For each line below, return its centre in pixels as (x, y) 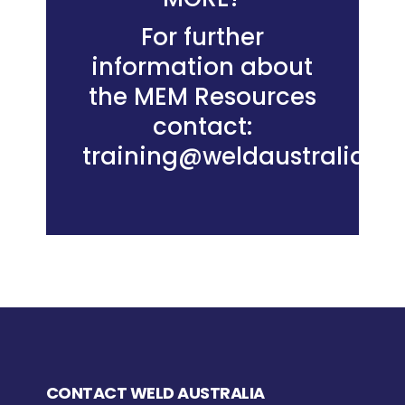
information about (202, 67)
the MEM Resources (202, 97)
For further (202, 38)
